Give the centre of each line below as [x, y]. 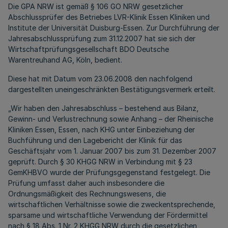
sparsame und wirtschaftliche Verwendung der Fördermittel [108, 215]
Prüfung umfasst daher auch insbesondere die [86, 183]
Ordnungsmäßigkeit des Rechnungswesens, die [87, 194]
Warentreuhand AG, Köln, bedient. [65, 60]
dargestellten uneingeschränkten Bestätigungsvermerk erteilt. [112, 89]
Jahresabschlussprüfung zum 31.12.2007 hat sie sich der [102, 38]
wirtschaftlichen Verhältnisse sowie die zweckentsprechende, [112, 204]
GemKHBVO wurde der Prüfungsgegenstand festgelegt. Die [109, 172]
